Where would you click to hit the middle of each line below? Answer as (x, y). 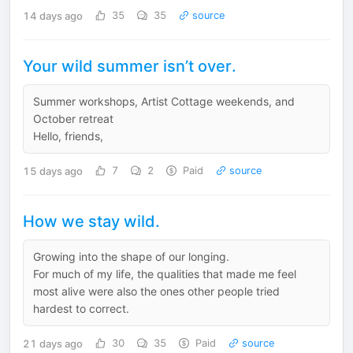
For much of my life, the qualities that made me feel (165, 274)
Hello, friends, (68, 136)
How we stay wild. (91, 221)
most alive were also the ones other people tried (156, 291)
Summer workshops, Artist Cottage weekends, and (164, 101)
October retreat (73, 119)
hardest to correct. (81, 308)
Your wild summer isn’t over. (130, 66)
